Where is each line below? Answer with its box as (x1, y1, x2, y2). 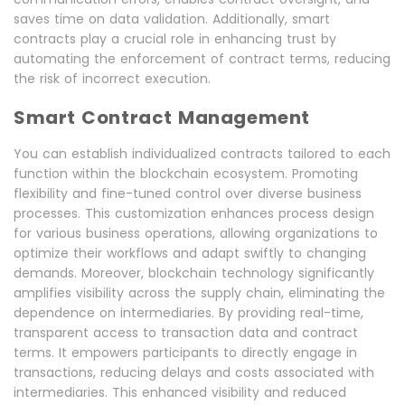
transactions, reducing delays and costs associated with (14, 363, 374, 382)
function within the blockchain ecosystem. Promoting (14, 165, 358, 184)
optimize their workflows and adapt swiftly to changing (14, 244, 366, 263)
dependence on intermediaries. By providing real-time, (14, 304, 363, 323)
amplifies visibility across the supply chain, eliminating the (14, 284, 385, 303)
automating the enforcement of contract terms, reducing (14, 50, 391, 69)
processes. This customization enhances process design (14, 204, 374, 223)
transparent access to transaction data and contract (14, 324, 358, 343)
